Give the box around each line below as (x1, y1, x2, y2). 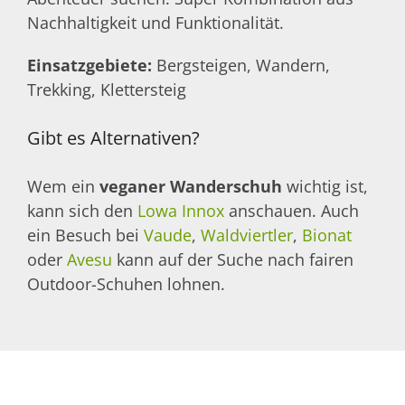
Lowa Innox (137, 199, 224, 221)
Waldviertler (201, 223, 293, 246)
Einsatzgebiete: (27, 53, 156, 76)
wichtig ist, (282, 174, 368, 197)
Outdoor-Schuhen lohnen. (27, 272, 225, 295)
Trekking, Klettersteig (27, 78, 186, 100)
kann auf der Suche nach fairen (112, 248, 353, 270)
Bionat (302, 223, 352, 246)
